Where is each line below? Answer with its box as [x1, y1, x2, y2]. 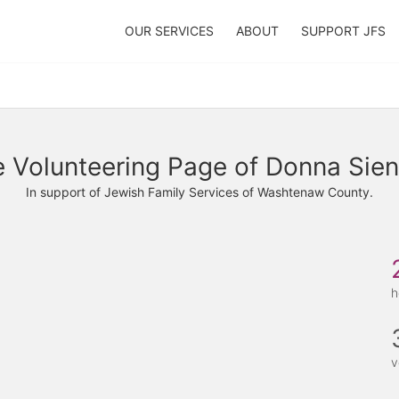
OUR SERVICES [124, 23, 214, 38]
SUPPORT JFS [301, 23, 387, 38]
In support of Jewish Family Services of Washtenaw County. [26, 184, 373, 199]
